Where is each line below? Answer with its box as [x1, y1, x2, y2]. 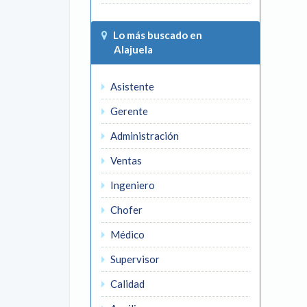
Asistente [108, 80, 154, 93]
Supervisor [108, 253, 160, 265]
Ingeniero [108, 179, 155, 191]
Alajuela [101, 43, 153, 56]
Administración [108, 130, 179, 142]
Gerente [108, 105, 148, 117]
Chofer [108, 204, 143, 216]
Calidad [108, 278, 145, 290]
